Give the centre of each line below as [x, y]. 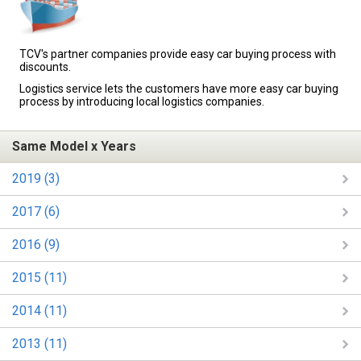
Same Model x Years [74, 147]
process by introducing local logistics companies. [142, 102]
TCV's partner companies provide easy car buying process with [178, 54]
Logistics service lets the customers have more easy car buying [179, 89]
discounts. [45, 67]
